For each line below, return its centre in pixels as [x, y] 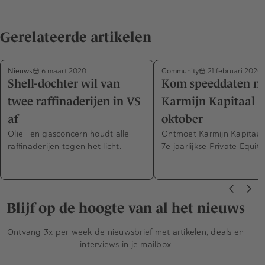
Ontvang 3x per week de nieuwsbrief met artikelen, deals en [125, 232]
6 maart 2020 [63, 71]
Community [180, 71]
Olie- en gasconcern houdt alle [69, 134]
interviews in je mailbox [125, 245]
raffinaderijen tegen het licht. [64, 146]
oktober [182, 119]
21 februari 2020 [234, 71]
